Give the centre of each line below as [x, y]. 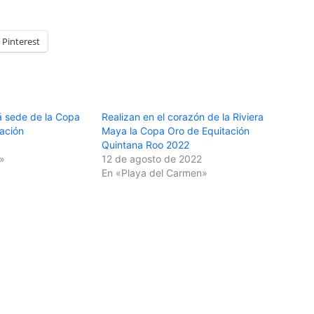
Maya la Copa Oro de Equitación [176, 131]
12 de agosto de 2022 [152, 159]
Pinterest [21, 42]
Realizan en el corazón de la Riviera [183, 117]
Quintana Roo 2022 [146, 145]
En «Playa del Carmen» [155, 173]
